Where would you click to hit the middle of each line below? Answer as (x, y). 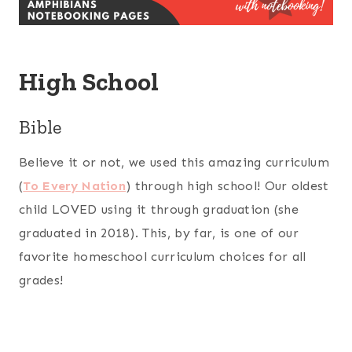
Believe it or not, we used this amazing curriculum (174, 163)
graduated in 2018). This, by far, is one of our (159, 233)
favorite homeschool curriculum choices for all (163, 257)
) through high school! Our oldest (227, 186)
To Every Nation (75, 186)
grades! (41, 280)
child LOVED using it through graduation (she (159, 210)
